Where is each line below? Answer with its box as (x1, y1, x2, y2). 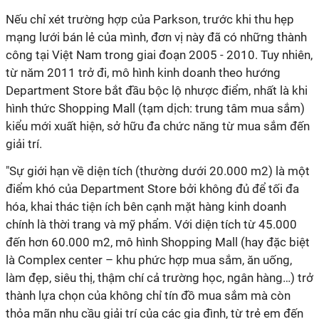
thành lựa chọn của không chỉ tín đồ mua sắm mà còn (6, 288, 291, 303)
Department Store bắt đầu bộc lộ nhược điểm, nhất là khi (6, 83, 308, 98)
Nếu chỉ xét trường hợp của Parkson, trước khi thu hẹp (6, 12, 294, 26)
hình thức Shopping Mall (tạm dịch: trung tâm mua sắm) (6, 101, 305, 115)
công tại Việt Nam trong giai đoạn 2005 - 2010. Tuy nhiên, (6, 48, 313, 62)
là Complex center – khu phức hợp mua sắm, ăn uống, (6, 253, 292, 267)
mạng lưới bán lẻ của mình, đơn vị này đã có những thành (6, 30, 307, 44)
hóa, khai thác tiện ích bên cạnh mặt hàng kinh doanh (6, 199, 286, 214)
